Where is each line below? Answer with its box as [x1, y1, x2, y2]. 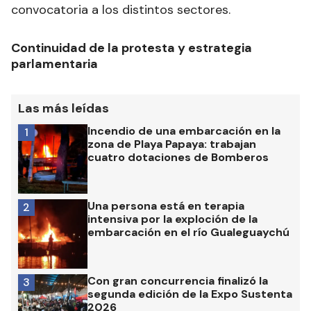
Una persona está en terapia [87, 199, 244, 214]
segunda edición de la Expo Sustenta [87, 287, 292, 302]
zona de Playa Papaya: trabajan [87, 137, 256, 152]
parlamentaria [11, 56, 98, 73]
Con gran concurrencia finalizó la [87, 274, 268, 289]
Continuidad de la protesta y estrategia [11, 40, 252, 57]
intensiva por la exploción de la [87, 212, 258, 227]
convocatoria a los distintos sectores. [11, 1, 230, 19]
